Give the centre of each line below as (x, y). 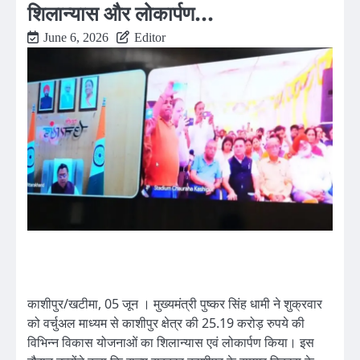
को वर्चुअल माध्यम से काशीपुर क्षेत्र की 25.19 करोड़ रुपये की (166, 323)
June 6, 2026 (76, 37)
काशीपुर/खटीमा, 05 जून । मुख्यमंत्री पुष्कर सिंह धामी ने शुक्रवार (175, 304)
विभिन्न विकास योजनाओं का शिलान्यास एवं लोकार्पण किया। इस (171, 342)
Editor (150, 37)
